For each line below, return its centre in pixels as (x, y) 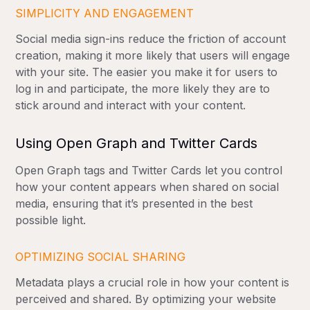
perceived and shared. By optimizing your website (146, 299)
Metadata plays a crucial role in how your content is (153, 283)
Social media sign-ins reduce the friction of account (151, 39)
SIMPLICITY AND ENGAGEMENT (105, 13)
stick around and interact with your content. (131, 106)
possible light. (51, 220)
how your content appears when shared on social (147, 187)
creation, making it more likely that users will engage (153, 56)
